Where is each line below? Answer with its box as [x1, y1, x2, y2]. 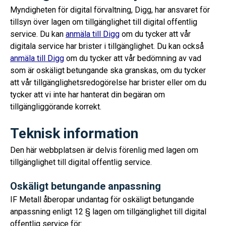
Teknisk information [10, 125, 138, 142]
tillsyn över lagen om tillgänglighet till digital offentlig [10, 17, 197, 27]
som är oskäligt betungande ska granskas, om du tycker [10, 66, 206, 75]
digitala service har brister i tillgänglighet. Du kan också [10, 41, 204, 51]
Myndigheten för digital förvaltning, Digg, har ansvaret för [10, 5, 210, 15]
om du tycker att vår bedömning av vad [64, 53, 201, 63]
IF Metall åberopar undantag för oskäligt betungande [10, 195, 194, 204]
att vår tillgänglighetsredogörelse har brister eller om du [10, 78, 206, 87]
